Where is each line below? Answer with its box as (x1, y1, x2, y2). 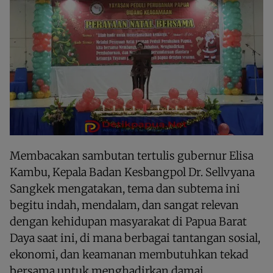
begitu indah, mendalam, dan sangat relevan (10, 198, 239, 213)
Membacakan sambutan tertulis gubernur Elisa (10, 149, 253, 163)
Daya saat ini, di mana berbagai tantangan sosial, (10, 231, 260, 246)
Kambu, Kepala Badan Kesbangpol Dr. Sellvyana (10, 165, 255, 180)
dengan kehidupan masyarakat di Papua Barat (10, 214, 247, 229)
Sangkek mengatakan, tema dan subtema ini (10, 182, 240, 196)
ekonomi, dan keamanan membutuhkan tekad (10, 247, 249, 262)
